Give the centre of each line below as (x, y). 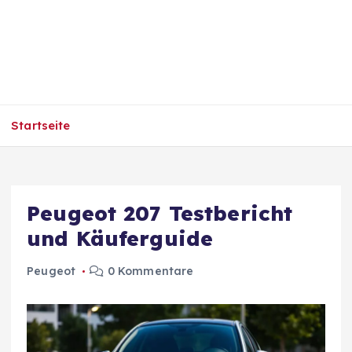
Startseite (41, 126)
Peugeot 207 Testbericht (160, 214)
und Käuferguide (120, 239)
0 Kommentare (149, 271)
